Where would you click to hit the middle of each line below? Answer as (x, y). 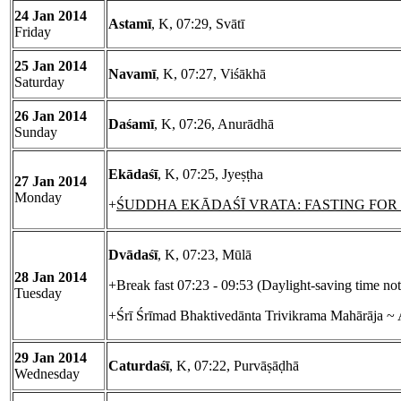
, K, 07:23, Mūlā (205, 255)
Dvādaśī (133, 255)
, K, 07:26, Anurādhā (214, 124)
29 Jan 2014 (51, 358)
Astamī (130, 24)
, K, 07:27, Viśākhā (211, 74)
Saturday (39, 82)
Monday (38, 198)
